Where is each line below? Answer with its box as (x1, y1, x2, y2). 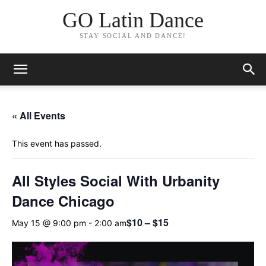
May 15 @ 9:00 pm (12, 217, 86, 228)
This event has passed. (12, 138, 102, 148)
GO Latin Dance (62, 8, 204, 33)
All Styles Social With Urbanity (12, 170, 220, 191)
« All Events (12, 109, 65, 122)
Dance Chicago (12, 191, 115, 211)
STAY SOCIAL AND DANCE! (79, 32, 187, 40)
